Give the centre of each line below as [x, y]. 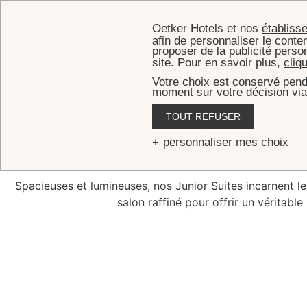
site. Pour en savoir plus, [218, 63]
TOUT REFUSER [203, 116]
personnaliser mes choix [226, 142]
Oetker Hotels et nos [207, 28]
